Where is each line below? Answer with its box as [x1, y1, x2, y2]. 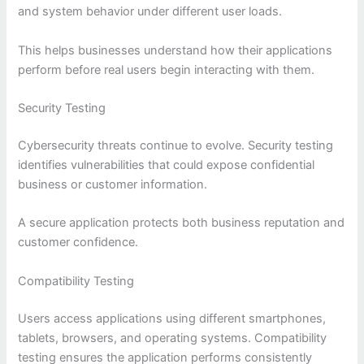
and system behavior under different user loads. [18, 4, 283, 19]
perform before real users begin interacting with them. [18, 62, 315, 77]
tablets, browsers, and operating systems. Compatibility [18, 330, 327, 345]
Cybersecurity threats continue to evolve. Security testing [18, 138, 334, 154]
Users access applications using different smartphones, [18, 310, 327, 326]
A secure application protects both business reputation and [18, 215, 345, 231]
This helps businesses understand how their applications [18, 42, 333, 58]
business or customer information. [18, 177, 208, 193]
